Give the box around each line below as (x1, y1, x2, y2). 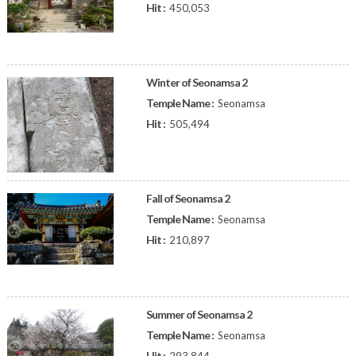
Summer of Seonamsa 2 (145, 308, 252, 321)
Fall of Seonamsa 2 (145, 192, 230, 205)
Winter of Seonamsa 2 (145, 75, 247, 89)
